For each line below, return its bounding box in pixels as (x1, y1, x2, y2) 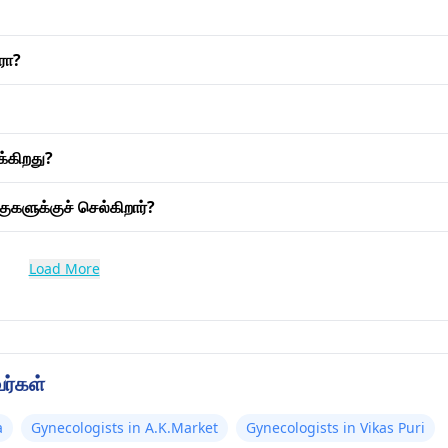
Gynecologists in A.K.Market (31, 418, 218, 437)
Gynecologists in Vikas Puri (246, 418, 425, 437)
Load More (28, 259, 100, 278)
